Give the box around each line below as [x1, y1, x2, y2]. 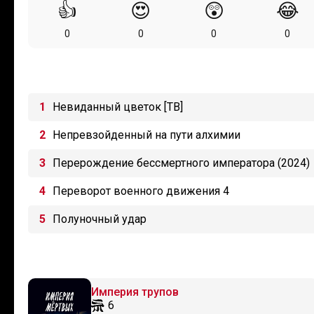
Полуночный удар [53, 212, 146, 226]
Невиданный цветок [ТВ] [53, 100, 183, 114]
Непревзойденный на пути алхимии [53, 128, 240, 142]
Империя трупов [91, 285, 179, 299]
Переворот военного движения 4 [53, 184, 229, 198]
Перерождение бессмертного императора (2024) [53, 156, 310, 170]
